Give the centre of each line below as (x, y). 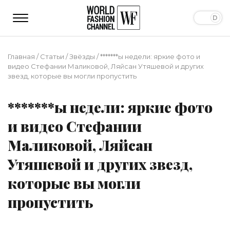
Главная (21, 56)
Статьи (52, 56)
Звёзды (82, 56)
